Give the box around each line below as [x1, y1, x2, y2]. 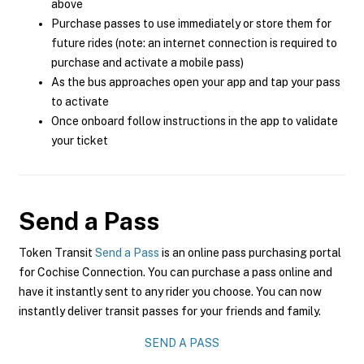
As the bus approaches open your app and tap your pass [51, 76, 340, 89]
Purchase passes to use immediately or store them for [51, 17, 331, 30]
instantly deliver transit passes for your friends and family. [19, 305, 321, 318]
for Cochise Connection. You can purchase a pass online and [19, 266, 332, 279]
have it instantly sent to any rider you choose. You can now [19, 285, 322, 298]
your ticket [51, 134, 108, 147]
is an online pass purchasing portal [159, 246, 341, 259]
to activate [51, 95, 109, 108]
